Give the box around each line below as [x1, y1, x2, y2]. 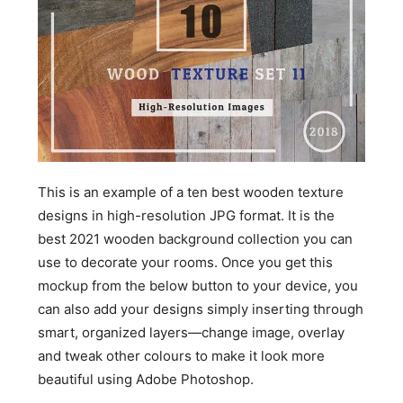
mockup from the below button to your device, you [38, 276, 359, 294]
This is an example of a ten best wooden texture [38, 183, 345, 201]
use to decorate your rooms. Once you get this [38, 253, 334, 271]
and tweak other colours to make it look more [38, 346, 326, 364]
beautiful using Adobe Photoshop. [38, 370, 255, 388]
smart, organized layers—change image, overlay [38, 323, 345, 341]
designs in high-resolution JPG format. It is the [38, 206, 336, 224]
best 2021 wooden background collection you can [38, 229, 354, 247]
